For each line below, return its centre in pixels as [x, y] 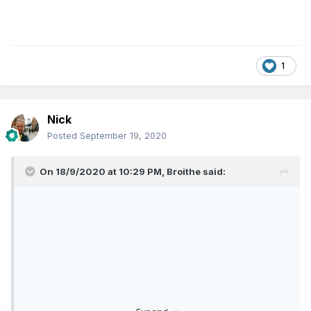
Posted [64, 136]
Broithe [184, 172]
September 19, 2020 [123, 136]
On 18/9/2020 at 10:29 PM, [103, 172]
